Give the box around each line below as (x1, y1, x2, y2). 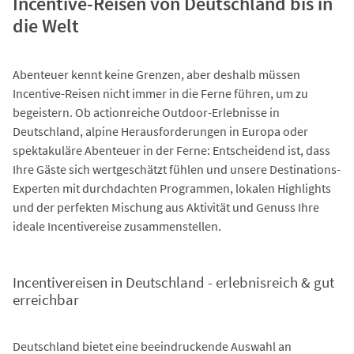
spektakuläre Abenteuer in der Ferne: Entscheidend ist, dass (13, 142, 330, 159)
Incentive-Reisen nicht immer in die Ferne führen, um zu (13, 85, 308, 102)
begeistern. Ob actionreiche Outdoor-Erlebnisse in (13, 104, 280, 121)
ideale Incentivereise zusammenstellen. (13, 218, 221, 235)
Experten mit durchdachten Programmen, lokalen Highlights (13, 180, 331, 197)
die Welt (13, 13, 79, 38)
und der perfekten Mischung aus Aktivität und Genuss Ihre (13, 199, 319, 216)
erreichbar (13, 291, 79, 310)
